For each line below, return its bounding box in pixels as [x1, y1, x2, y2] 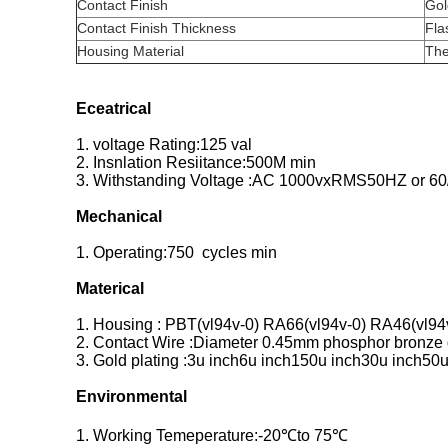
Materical [76, 280, 144, 297]
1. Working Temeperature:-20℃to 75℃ [76, 427, 348, 444]
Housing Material [77, 43, 184, 59]
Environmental [76, 388, 187, 405]
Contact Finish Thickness [77, 20, 236, 36]
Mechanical [76, 208, 162, 225]
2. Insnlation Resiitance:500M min [76, 154, 316, 171]
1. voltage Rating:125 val [76, 136, 252, 153]
